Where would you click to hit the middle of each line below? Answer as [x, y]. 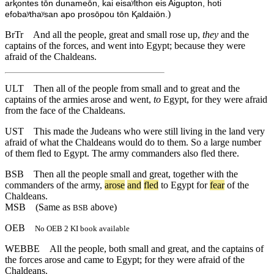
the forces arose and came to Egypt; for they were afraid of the [125, 260]
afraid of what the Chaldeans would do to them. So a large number [133, 143]
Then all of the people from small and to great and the [137, 89]
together [189, 174]
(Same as [49, 207]
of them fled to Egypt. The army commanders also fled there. [122, 154]
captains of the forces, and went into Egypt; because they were [125, 46]
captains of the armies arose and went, [79, 100]
